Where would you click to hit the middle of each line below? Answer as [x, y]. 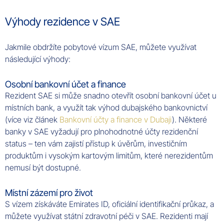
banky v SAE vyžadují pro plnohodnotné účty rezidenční [101, 131]
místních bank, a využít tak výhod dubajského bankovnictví [106, 107]
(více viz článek [32, 119]
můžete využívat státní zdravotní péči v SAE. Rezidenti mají [106, 216]
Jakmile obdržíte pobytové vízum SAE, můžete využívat [101, 47]
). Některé [189, 119]
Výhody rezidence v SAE [62, 21]
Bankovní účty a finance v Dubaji [116, 119]
